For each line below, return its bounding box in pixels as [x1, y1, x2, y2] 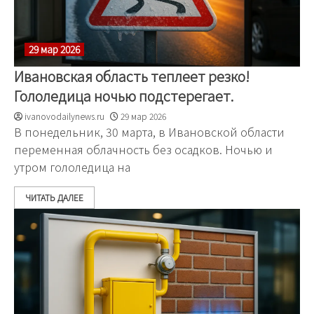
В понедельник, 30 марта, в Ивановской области [14, 123, 285, 140]
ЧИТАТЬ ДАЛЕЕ [25, 191, 83, 203]
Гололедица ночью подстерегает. [14, 86, 234, 106]
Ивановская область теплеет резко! [14, 66, 250, 86]
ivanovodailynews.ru [25, 110, 104, 122]
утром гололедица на [14, 158, 130, 175]
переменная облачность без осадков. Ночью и [14, 141, 273, 158]
